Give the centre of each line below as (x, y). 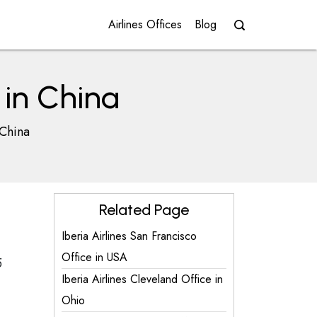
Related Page (144, 210)
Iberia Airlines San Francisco (129, 236)
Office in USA (94, 257)
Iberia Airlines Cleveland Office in (142, 279)
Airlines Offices (145, 24)
